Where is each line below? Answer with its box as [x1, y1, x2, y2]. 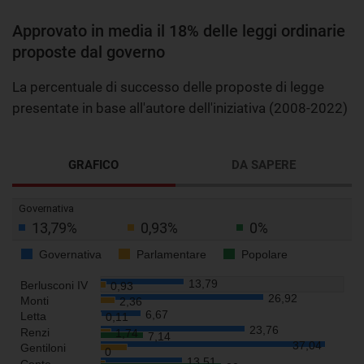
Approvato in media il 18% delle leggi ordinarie [12, 20, 345, 41]
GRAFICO [68, 157, 119, 172]
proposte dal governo [12, 41, 165, 62]
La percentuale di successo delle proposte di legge [12, 78, 324, 95]
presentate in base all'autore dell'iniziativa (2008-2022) [12, 99, 348, 116]
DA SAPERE [231, 157, 296, 172]
